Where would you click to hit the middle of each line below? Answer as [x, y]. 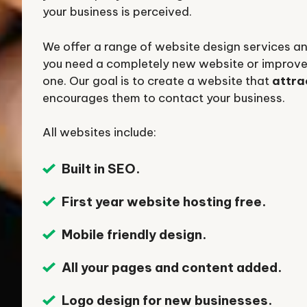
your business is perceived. [117, 12]
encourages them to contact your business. [164, 98]
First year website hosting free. [164, 201]
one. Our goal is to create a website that [157, 81]
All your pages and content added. [172, 267]
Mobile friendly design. [134, 234]
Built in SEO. [101, 168]
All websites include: [99, 132]
